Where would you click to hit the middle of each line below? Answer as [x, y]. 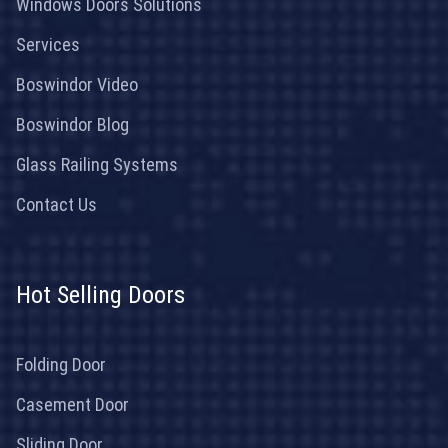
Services [48, 44]
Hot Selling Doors [100, 294]
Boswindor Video [77, 84]
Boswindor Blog [72, 124]
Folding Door [61, 364]
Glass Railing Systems [97, 164]
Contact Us [56, 204]
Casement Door [72, 404]
